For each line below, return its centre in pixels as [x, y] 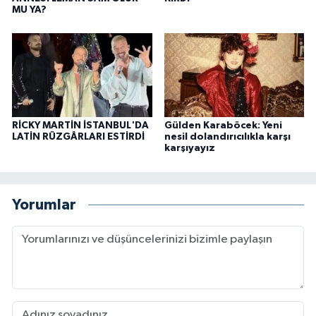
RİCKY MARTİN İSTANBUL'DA [80, 126]
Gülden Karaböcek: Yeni [223, 126]
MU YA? [29, 10]
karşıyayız [189, 148]
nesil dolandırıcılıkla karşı [227, 137]
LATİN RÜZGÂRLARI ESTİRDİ [78, 137]
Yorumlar [44, 205]
